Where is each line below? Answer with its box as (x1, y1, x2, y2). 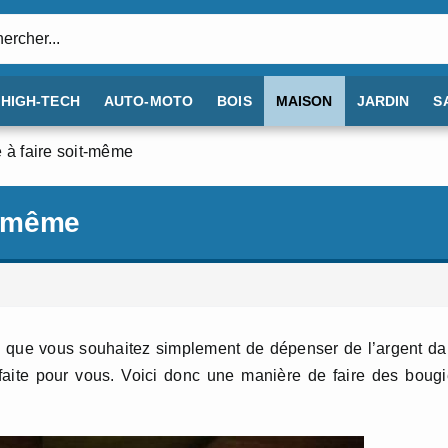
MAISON (275, 93, 333, 109)
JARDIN (356, 93, 410, 109)
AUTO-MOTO (103, 93, 194, 109)
